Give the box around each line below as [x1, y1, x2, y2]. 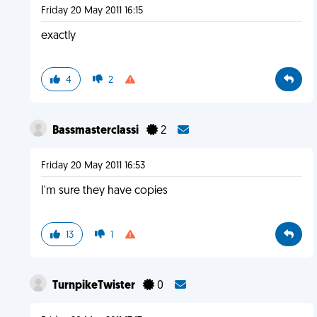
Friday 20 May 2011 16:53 [40, 161, 145, 171]
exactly [40, 30, 76, 42]
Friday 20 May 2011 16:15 [40, 6, 143, 16]
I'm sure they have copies [40, 185, 168, 197]
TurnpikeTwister [52, 280, 137, 292]
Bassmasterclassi [52, 125, 141, 137]
